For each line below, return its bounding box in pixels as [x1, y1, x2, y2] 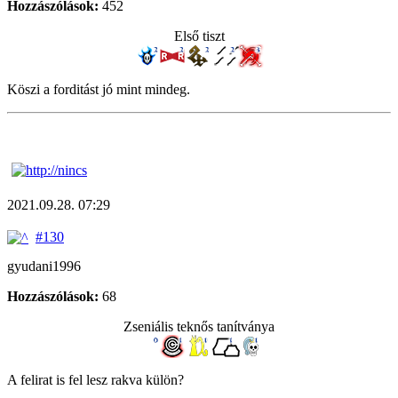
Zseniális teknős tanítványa [123, 318, 275, 334]
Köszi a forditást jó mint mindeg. [7, 81, 190, 97]
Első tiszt [173, 28, 225, 44]
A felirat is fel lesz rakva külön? [7, 371, 184, 387]
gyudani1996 [7, 258, 81, 274]
